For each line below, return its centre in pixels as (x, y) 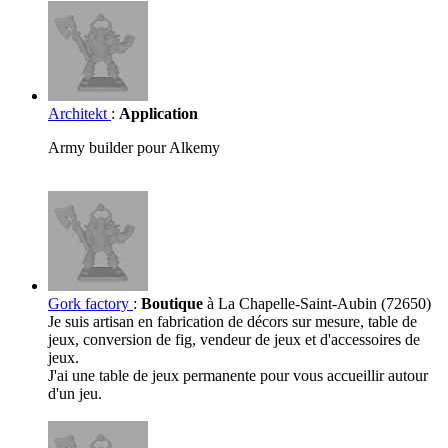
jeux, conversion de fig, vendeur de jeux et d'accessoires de (234, 340)
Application (158, 114)
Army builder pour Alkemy (134, 148)
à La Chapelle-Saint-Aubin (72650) (317, 304)
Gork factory (90, 304)
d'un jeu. (75, 394)
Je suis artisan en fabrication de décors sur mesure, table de (232, 322)
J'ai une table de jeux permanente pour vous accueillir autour (238, 376)
